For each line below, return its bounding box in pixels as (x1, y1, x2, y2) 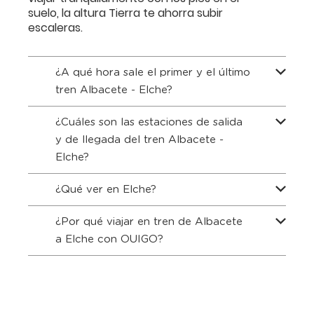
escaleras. (28, 20, 83, 36)
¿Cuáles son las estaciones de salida (55, 117, 243, 128)
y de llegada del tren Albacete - (55, 135, 224, 145)
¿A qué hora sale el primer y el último (55, 67, 250, 78)
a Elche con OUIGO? (55, 234, 163, 245)
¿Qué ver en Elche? (55, 184, 156, 195)
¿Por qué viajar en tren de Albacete (55, 217, 243, 227)
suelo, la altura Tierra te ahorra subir (28, 5, 223, 21)
